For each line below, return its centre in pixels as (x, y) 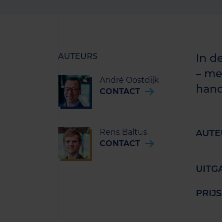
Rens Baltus (123, 132)
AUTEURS (78, 56)
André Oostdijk (129, 80)
